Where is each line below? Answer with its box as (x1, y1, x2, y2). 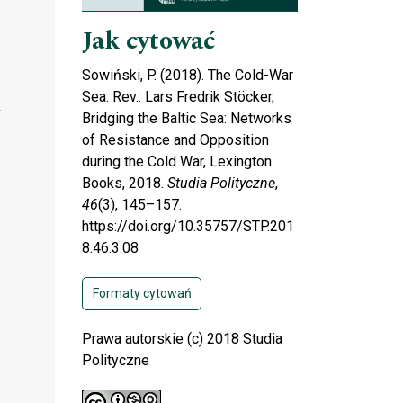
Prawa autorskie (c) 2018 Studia (82, 329, 282, 347)
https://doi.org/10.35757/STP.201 (82, 217, 294, 235)
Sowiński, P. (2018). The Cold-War (82, 66, 293, 84)
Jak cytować (82, 21, 216, 60)
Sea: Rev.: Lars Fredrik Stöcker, (82, 87, 274, 105)
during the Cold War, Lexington (82, 152, 272, 170)
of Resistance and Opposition (82, 130, 269, 148)
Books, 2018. (82, 174, 167, 192)
